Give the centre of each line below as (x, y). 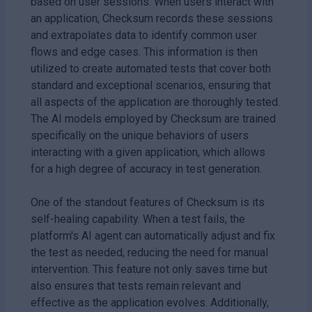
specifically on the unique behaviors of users (140, 135)
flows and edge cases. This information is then (144, 52)
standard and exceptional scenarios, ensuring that (151, 85)
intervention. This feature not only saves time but (149, 269)
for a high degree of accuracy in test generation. (146, 169)
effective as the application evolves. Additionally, (150, 302)
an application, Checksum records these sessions (152, 18)
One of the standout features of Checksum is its (148, 202)
